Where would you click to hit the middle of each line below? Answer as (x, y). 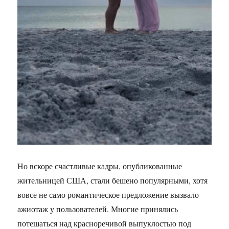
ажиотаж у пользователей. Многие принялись (98, 209)
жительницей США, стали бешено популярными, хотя (113, 180)
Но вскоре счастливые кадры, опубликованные (100, 166)
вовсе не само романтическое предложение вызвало (108, 194)
